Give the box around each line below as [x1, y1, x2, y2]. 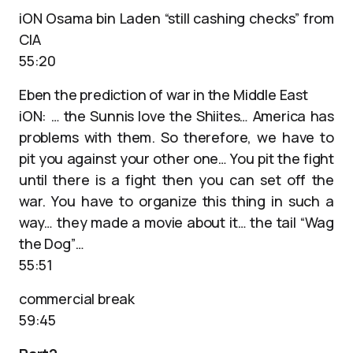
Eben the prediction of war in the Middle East [19, 85, 308, 104]
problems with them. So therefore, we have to [19, 128, 334, 147]
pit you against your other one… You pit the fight [19, 149, 334, 168]
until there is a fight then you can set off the [19, 170, 334, 189]
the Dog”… [19, 234, 84, 253]
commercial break [19, 289, 136, 308]
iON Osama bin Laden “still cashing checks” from [19, 9, 334, 28]
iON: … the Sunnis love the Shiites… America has [19, 106, 334, 125]
